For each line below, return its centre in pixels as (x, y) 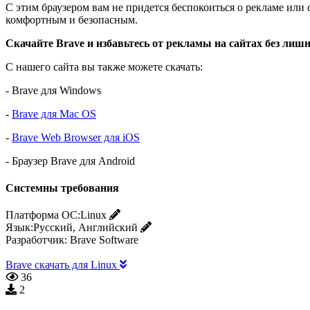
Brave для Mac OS (54, 113)
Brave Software (104, 240)
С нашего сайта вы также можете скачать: (104, 66)
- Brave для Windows (53, 90)
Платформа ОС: (43, 215)
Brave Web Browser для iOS (76, 137)
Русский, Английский (85, 228)
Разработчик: (36, 240)
